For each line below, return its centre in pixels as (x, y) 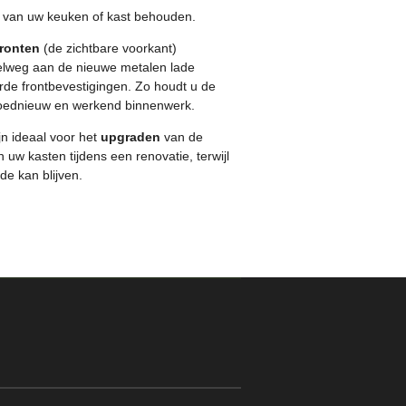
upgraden (130, 136)
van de (182, 136)
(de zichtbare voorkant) (108, 48)
